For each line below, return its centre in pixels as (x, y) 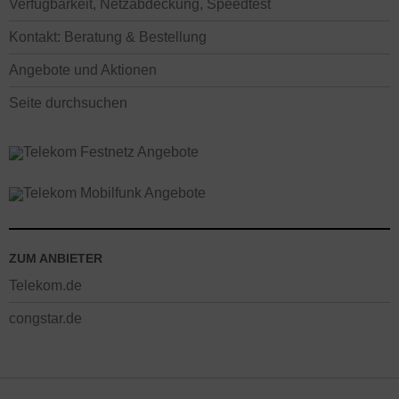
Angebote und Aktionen (83, 70)
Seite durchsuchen (68, 103)
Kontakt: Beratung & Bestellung (108, 37)
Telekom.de (45, 285)
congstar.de (45, 318)
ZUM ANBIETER (56, 259)
